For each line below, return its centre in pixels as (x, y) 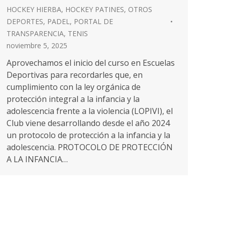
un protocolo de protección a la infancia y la (88, 135)
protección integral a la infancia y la (73, 99)
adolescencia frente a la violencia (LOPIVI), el (90, 111)
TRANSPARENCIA (35, 33)
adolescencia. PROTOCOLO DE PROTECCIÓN (90, 147)
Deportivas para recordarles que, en (75, 75)
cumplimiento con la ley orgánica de (74, 87)
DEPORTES (25, 21)
